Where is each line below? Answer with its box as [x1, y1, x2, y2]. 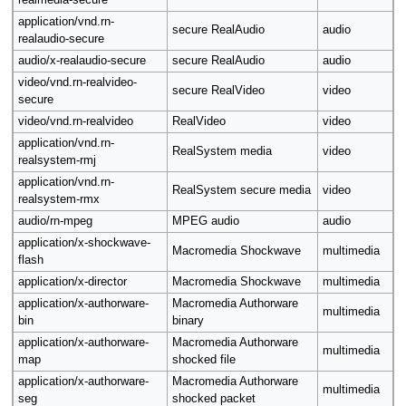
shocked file [171, 353, 236, 367]
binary [171, 314, 204, 328]
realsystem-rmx [17, 193, 100, 207]
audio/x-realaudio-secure [17, 54, 146, 68]
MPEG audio [171, 215, 239, 228]
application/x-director [17, 275, 127, 289]
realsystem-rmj [17, 154, 96, 168]
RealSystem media [171, 145, 272, 159]
